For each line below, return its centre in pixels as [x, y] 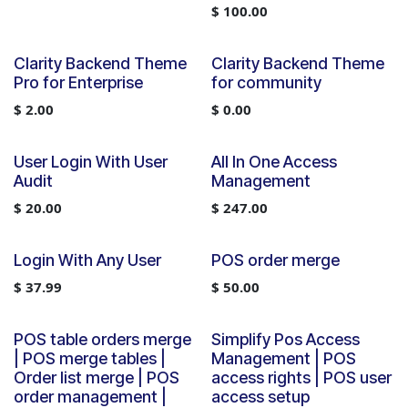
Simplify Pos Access [285, 339]
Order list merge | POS [97, 377]
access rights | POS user [301, 377]
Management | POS [283, 358]
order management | [90, 397]
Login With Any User [87, 260]
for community [266, 82]
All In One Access [274, 162]
